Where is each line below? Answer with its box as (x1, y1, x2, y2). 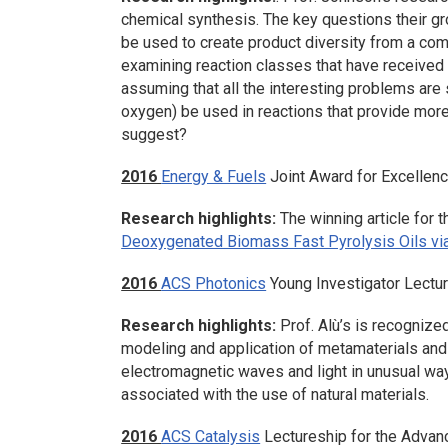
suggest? (121, 124, 188, 144)
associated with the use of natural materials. (121, 385, 430, 405)
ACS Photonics (161, 274, 267, 294)
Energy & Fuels (161, 166, 267, 186)
